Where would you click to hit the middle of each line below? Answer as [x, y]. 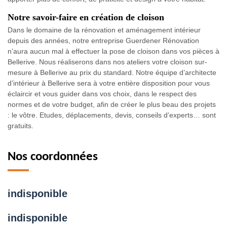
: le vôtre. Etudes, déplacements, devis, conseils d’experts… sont [112, 115]
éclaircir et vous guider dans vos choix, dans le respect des [102, 93]
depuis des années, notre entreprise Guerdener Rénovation [103, 40]
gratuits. [21, 125]
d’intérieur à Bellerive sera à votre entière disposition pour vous [109, 83]
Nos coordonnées [53, 157]
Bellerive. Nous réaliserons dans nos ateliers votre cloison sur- [107, 62]
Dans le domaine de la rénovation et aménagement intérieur [104, 30]
